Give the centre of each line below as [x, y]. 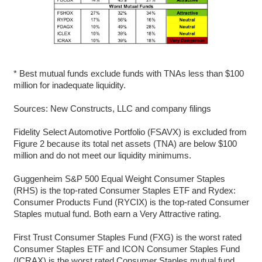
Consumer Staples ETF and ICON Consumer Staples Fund [126, 249]
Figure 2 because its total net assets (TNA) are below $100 [125, 143]
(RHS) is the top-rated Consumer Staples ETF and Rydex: [124, 190]
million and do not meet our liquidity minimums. [102, 155]
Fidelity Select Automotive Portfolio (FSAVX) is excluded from [130, 132]
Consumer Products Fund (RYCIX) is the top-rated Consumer [131, 202]
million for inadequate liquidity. [69, 85]
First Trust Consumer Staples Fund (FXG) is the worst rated [127, 237]
